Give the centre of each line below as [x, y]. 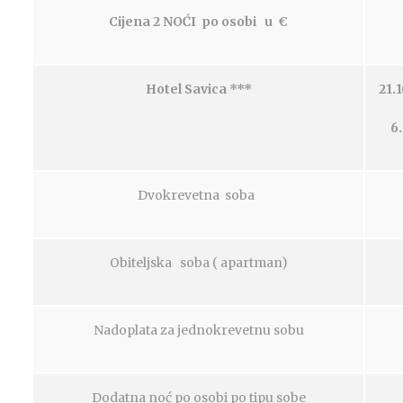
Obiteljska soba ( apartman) [198, 263]
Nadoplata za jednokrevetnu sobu [198, 330]
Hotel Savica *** [198, 89]
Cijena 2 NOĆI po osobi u [193, 22]
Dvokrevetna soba [198, 195]
